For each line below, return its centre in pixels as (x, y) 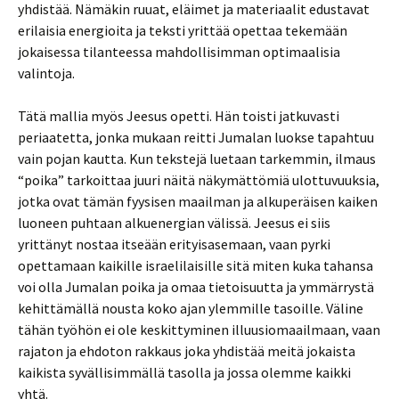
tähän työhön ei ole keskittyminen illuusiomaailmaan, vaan (199, 330)
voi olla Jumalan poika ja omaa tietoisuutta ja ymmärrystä (196, 287)
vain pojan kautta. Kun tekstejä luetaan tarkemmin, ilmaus (197, 159)
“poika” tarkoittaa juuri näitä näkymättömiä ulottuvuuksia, (199, 180)
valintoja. (46, 73)
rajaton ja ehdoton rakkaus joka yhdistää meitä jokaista (187, 351)
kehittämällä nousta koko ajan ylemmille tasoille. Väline (191, 308)
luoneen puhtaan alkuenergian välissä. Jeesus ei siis (174, 223)
